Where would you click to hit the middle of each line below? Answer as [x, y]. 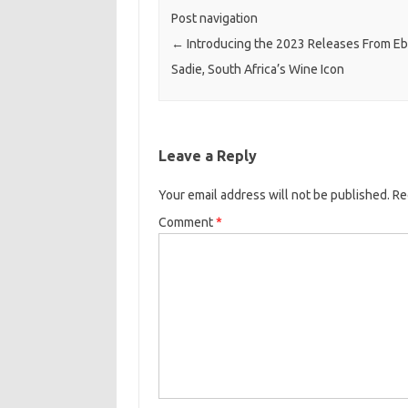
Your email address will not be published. [274, 195]
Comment [187, 223]
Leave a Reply [207, 156]
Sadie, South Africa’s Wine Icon [257, 70]
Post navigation [214, 19]
